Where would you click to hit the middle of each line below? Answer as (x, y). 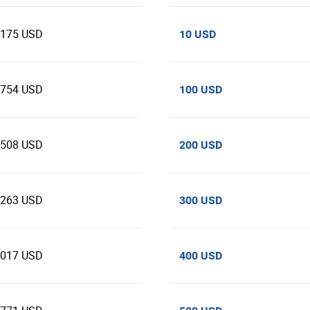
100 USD (201, 90)
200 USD (201, 145)
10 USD (198, 34)
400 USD (201, 256)
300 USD (201, 200)
